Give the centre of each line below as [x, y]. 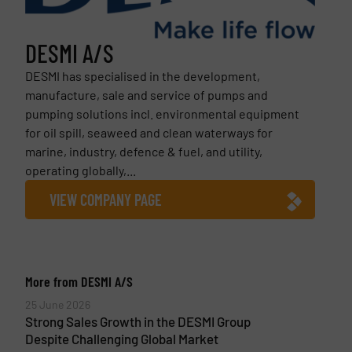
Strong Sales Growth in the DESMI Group [137, 321]
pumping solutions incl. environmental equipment [162, 113]
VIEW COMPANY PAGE [105, 199]
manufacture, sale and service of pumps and [146, 94]
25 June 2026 [57, 304]
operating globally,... [80, 170]
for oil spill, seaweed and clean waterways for [148, 132]
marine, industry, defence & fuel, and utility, [143, 151]
